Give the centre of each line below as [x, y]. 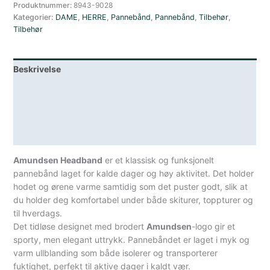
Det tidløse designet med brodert [80, 227]
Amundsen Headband [58, 160]
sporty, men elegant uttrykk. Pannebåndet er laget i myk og [132, 240]
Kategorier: [35, 17]
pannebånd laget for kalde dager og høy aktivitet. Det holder [134, 174]
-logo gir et [214, 227]
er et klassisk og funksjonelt [159, 160]
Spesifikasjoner [46, 134]
